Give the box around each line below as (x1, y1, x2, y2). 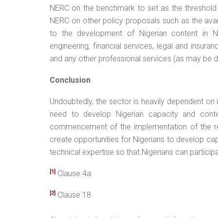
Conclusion (50, 75, 91, 85)
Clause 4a (55, 168, 91, 178)
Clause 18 (55, 190, 91, 200)
